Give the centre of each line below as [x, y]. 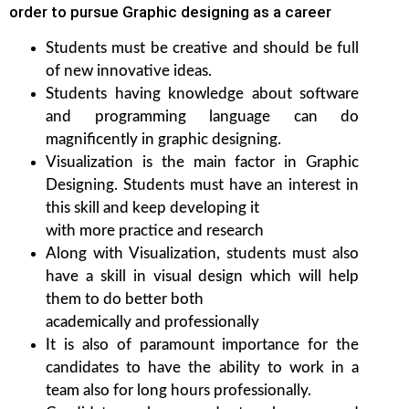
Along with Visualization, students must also [203, 254]
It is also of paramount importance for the [203, 345]
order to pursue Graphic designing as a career [170, 11]
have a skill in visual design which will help [203, 277]
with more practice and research [155, 231]
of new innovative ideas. [129, 71]
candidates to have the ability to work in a [203, 368]
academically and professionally [152, 322]
